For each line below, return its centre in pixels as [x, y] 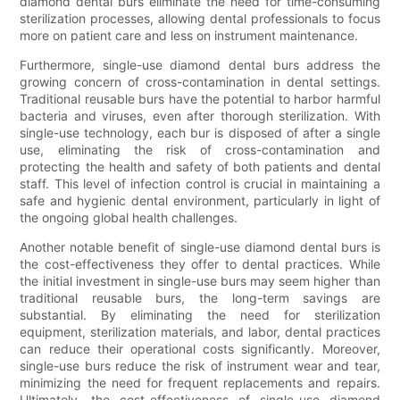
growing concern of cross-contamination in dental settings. [200, 81]
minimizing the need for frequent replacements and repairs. [200, 382]
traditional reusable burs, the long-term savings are [200, 297]
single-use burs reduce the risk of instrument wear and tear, [200, 365]
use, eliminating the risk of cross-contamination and [200, 149]
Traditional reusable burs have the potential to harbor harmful [200, 98]
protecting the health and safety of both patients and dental [200, 166]
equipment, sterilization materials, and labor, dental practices [200, 331]
